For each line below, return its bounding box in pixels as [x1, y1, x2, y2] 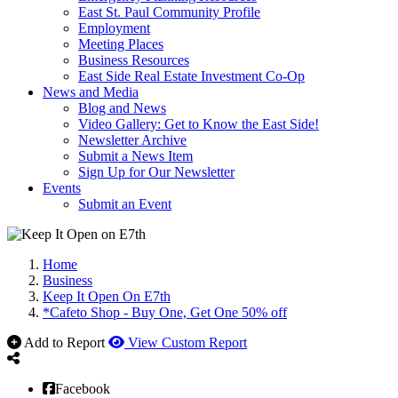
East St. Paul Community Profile [78, 4, 260, 20]
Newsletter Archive [78, 132, 187, 147]
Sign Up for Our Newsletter [78, 164, 235, 179]
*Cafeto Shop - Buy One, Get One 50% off [43, 305, 287, 320]
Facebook [55, 381, 110, 395]
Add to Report [24, 335, 105, 350]
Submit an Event [78, 196, 171, 211]
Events [43, 180, 81, 195]
